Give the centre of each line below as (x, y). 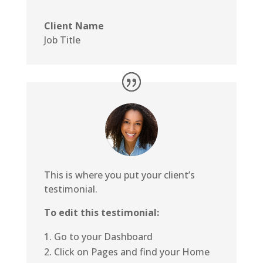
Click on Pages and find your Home (131, 252)
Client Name (74, 26)
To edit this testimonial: (101, 212)
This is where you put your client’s (119, 175)
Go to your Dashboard (103, 236)
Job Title (62, 40)
